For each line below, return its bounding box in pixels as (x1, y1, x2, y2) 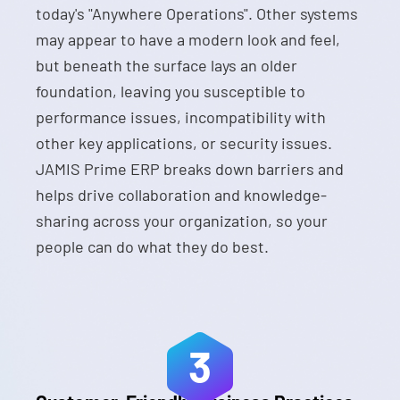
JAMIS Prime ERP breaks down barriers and (36, 159, 344, 179)
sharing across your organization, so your (36, 211, 328, 230)
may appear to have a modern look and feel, (36, 29, 340, 49)
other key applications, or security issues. (36, 133, 332, 153)
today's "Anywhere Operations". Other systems (36, 4, 358, 23)
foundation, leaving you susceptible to (36, 81, 305, 101)
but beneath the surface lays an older (36, 55, 297, 75)
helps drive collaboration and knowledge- (36, 185, 327, 204)
